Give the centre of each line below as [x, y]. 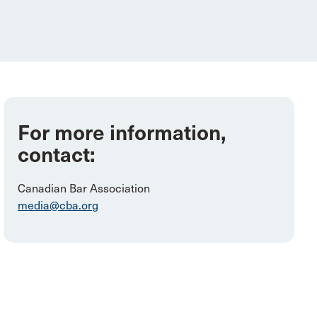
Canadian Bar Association [84, 188]
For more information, [122, 133]
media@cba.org [58, 205]
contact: [57, 155]
